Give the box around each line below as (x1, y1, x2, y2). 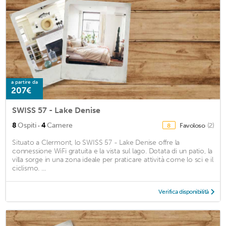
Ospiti (18, 121, 36, 130)
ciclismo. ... (12, 164, 46, 173)
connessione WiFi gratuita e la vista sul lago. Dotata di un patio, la (12, 147, 213, 156)
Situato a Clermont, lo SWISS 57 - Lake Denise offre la (12, 138, 180, 147)
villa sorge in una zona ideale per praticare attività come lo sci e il (12, 155, 213, 164)
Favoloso (180, 122, 206, 130)
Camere (47, 121, 73, 130)
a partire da (11, 79, 38, 86)
